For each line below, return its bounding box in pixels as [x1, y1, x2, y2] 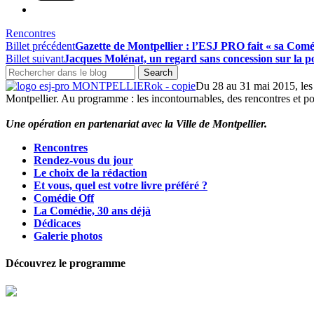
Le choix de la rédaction [34, 166, 147, 179]
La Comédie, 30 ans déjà [34, 204, 151, 217]
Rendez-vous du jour [34, 153, 133, 166]
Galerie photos [34, 229, 102, 242]
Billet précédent [6, 39, 75, 52]
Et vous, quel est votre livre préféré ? [34, 179, 207, 191]
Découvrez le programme [6, 257, 125, 270]
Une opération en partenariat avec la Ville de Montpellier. [6, 117, 267, 130]
